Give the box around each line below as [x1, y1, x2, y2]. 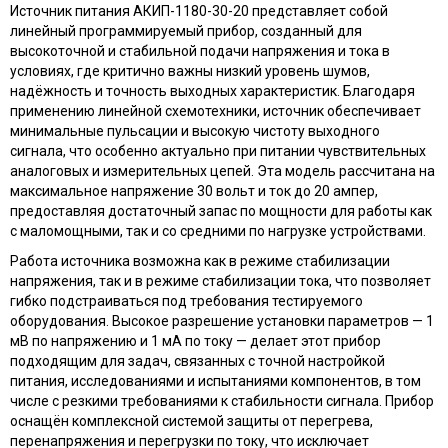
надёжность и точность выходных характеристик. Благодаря [10, 82, 415, 99]
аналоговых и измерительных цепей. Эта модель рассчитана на [10, 162, 435, 179]
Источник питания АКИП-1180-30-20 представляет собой [10, 2, 388, 19]
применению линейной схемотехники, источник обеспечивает [10, 102, 421, 119]
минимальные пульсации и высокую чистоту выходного [10, 122, 380, 139]
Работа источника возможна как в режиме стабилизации [10, 252, 390, 269]
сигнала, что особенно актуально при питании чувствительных [10, 142, 426, 159]
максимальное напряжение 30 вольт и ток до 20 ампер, [10, 182, 378, 199]
